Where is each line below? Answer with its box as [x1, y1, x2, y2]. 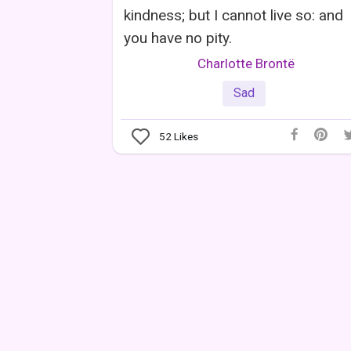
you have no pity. [124, 28, 232, 47]
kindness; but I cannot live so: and [124, 5, 343, 24]
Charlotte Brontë [197, 55, 295, 71]
